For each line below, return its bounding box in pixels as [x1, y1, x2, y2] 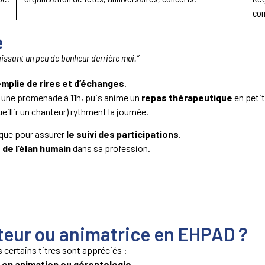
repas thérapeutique [141, 91, 232, 103]
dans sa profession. [71, 142, 150, 154]
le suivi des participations [66, 128, 179, 140]
